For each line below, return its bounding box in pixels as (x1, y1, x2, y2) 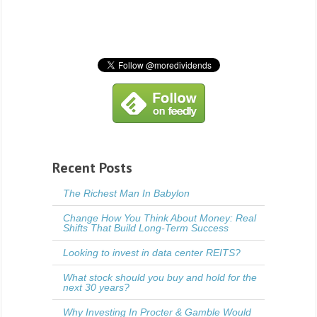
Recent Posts (52, 158, 132, 177)
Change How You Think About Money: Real (63, 212, 256, 224)
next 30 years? (63, 281, 129, 293)
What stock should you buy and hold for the (63, 271, 257, 283)
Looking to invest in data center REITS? (63, 246, 241, 258)
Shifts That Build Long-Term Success (63, 221, 229, 234)
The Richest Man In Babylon (63, 187, 190, 199)
